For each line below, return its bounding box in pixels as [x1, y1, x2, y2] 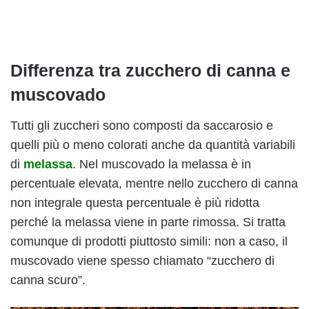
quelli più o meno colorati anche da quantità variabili [10, 137, 295, 152]
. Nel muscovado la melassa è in [72, 157, 251, 171]
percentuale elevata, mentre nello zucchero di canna [10, 176, 298, 190]
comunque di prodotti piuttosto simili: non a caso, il [10, 234, 288, 248]
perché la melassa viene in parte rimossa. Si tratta [10, 215, 286, 229]
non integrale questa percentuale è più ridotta [10, 195, 259, 210]
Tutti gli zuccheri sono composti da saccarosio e [10, 118, 273, 132]
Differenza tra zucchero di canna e [10, 61, 290, 81]
